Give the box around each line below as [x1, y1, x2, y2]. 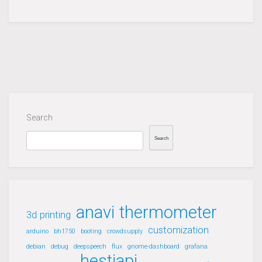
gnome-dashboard [127, 243, 180, 251]
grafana [185, 243, 208, 251]
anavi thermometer [76, 202, 217, 223]
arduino [26, 227, 49, 236]
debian [26, 243, 46, 251]
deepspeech [74, 243, 106, 251]
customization [148, 224, 209, 236]
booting [81, 227, 102, 236]
